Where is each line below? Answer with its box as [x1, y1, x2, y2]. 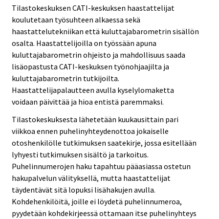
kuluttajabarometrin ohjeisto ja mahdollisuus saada [12, 49, 185, 60]
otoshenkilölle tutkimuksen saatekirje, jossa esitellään [12, 138, 197, 148]
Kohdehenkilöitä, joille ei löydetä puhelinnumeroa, [12, 197, 182, 207]
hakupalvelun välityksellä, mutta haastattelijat [12, 173, 171, 183]
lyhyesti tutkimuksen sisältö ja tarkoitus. [12, 150, 149, 160]
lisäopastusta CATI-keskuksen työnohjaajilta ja [12, 61, 169, 71]
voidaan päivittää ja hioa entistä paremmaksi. [12, 96, 164, 107]
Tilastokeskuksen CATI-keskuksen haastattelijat [12, 2, 175, 13]
